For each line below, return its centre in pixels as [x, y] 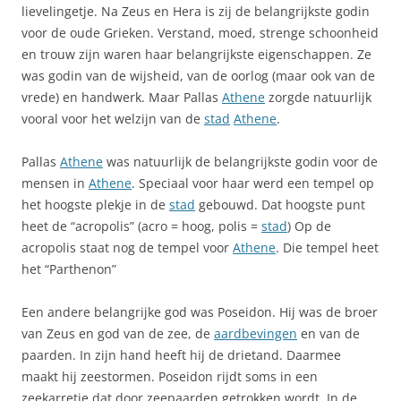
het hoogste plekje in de [95, 205]
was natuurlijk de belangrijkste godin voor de [240, 162]
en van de [328, 333]
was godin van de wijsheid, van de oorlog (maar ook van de [198, 76]
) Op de [309, 226]
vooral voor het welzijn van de [113, 119]
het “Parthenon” [69, 269]
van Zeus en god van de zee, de [118, 333]
